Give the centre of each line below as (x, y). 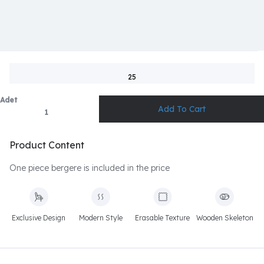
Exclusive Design (39, 218)
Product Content (47, 145)
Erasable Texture (163, 218)
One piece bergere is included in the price (90, 168)
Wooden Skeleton (225, 218)
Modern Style (100, 218)
